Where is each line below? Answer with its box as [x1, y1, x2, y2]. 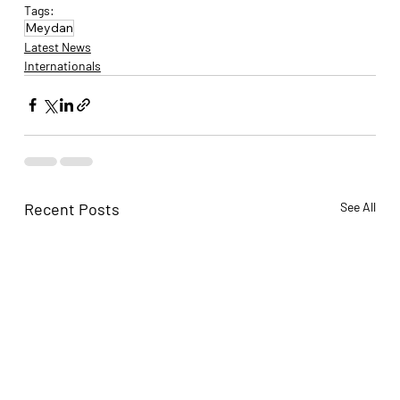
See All [340, 198, 377, 214]
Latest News [23, 38, 91, 54]
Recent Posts [23, 198, 120, 219]
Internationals [23, 57, 101, 73]
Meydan [24, 19, 73, 36]
